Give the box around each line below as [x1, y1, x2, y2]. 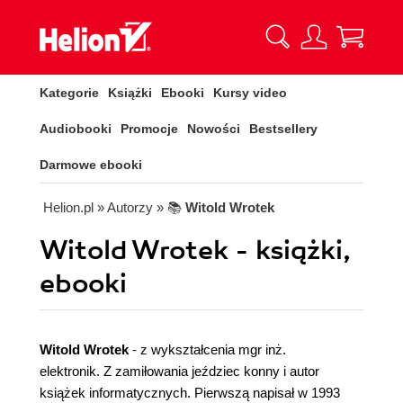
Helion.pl [43, 200, 94, 215]
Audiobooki [40, 121, 112, 136]
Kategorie [40, 85, 99, 100]
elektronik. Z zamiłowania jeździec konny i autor [40, 363, 319, 379]
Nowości [187, 121, 240, 136]
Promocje [121, 121, 178, 136]
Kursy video [213, 85, 287, 100]
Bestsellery [249, 121, 318, 136]
